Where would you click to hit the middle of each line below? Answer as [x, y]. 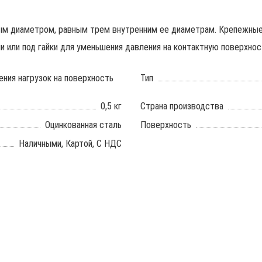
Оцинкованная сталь [83, 125]
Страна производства [182, 106]
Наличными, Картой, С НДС [70, 144]
